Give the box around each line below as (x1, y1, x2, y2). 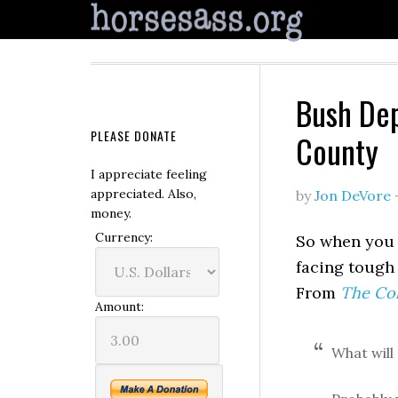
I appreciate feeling (91, 166, 207, 182)
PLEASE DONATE (91, 126, 177, 145)
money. (91, 205, 131, 221)
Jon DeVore (314, 187, 391, 204)
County (296, 127, 378, 174)
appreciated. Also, (91, 186, 196, 202)
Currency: (95, 229, 153, 245)
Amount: (95, 298, 144, 314)
